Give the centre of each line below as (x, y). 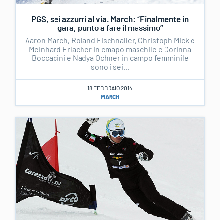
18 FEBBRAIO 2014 (110, 88)
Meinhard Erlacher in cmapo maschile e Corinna (110, 49)
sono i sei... (110, 66)
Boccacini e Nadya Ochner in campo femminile (110, 57)
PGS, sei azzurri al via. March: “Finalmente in (110, 18)
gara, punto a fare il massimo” (110, 27)
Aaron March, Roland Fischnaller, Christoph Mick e (110, 40)
